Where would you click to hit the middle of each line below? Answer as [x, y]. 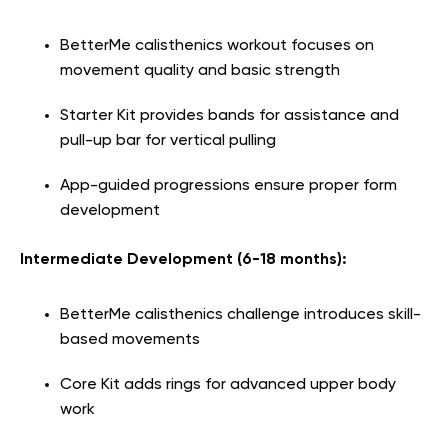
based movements [130, 339]
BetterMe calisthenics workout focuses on [217, 45]
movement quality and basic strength [200, 70]
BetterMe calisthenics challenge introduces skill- [240, 314]
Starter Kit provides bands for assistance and [229, 115]
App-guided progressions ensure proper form [228, 185]
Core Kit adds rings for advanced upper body [228, 384]
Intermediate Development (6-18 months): [183, 259]
